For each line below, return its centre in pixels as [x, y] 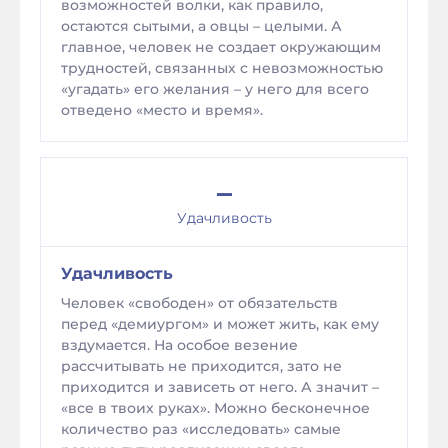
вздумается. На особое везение [179, 345]
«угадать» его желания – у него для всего [215, 89]
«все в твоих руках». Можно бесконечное [215, 408]
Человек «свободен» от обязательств [199, 303]
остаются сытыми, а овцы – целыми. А [201, 26]
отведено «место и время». [162, 110]
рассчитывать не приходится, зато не [201, 366]
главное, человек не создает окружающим [221, 47]
